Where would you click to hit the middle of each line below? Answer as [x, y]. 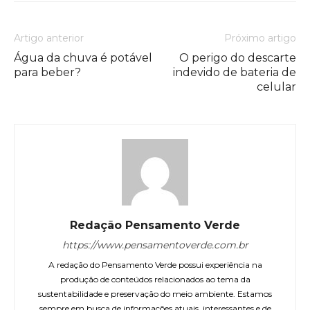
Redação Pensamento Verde [155, 226]
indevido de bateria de [235, 73]
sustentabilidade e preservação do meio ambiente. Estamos [155, 294]
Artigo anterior [49, 38]
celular [276, 87]
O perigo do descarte [238, 58]
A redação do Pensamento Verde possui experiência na [155, 265]
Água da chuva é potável [83, 58]
